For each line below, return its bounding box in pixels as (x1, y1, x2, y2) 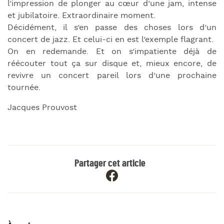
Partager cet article (74, 158, 146, 168)
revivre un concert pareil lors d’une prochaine (7, 70, 216, 81)
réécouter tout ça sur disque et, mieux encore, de (7, 58, 216, 69)
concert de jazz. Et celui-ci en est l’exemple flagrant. (7, 34, 213, 45)
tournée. (7, 82, 40, 93)
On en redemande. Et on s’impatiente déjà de (7, 46, 216, 57)
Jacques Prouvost (7, 102, 77, 113)
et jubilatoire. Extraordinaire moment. (7, 10, 155, 21)
